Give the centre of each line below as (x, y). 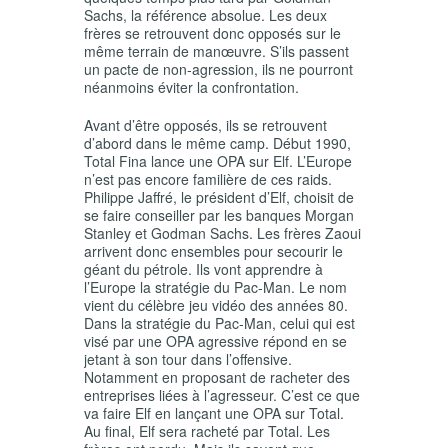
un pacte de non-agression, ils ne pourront (218, 69)
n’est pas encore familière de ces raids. (208, 179)
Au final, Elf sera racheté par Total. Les (207, 431)
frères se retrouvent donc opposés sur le (212, 33)
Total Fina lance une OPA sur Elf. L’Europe (218, 161)
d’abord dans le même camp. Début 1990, (217, 143)
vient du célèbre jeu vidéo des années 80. (216, 305)
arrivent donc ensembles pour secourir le (213, 251)
